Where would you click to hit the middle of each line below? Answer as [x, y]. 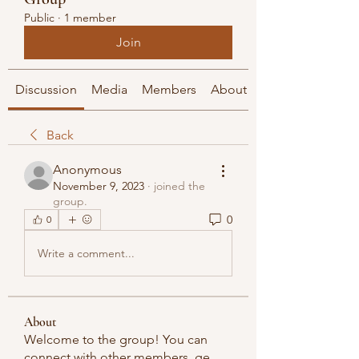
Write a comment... [86, 253]
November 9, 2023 [99, 186]
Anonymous [87, 169]
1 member [90, 18]
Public [39, 18]
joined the [179, 186]
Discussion [46, 89]
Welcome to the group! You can [116, 339]
